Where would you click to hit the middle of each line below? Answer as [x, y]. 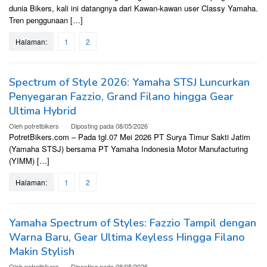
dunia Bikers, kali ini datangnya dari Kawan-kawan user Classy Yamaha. [133, 8]
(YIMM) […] [29, 161]
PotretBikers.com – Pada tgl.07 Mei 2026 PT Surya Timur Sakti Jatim [130, 137]
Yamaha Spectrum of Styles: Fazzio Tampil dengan [133, 223]
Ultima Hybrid [43, 111]
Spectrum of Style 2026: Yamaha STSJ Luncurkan [129, 83]
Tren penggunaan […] [46, 20]
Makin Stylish [42, 252]
